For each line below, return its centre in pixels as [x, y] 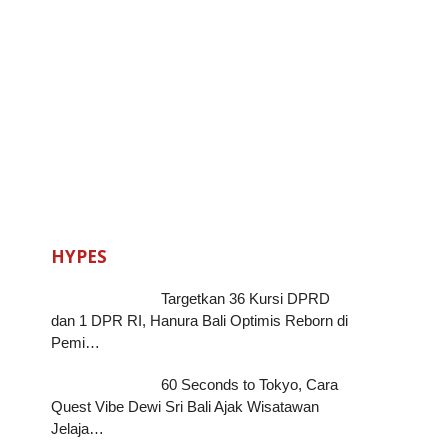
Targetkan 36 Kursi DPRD [246, 298]
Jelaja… [78, 428]
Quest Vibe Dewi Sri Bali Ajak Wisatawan [185, 406]
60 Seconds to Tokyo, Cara [250, 384]
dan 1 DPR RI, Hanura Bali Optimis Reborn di [200, 320]
